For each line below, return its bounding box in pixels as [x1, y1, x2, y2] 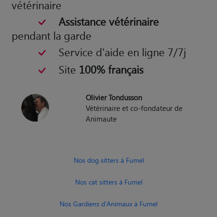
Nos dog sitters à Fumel [73, 104, 144, 114]
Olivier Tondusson [86, 41, 142, 51]
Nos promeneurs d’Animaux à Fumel [55, 170, 162, 179]
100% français [78, 12, 143, 26]
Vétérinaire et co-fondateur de [86, 52, 183, 62]
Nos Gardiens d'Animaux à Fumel [60, 148, 157, 157]
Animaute [86, 62, 117, 73]
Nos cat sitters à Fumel [75, 126, 142, 136]
